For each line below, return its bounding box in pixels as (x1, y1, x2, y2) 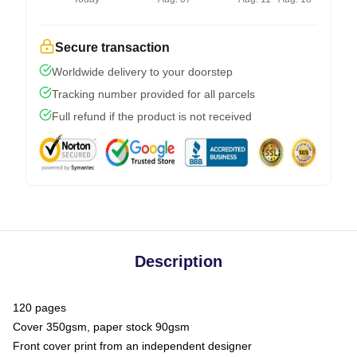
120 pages (13, 300, 66, 314)
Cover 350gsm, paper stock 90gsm (13, 320, 190, 333)
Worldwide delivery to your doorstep (52, 65, 233, 78)
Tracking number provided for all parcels (52, 87, 255, 100)
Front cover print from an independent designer (13, 339, 252, 352)
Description (135, 252, 222, 270)
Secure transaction (55, 40, 170, 54)
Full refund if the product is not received (52, 109, 252, 123)
